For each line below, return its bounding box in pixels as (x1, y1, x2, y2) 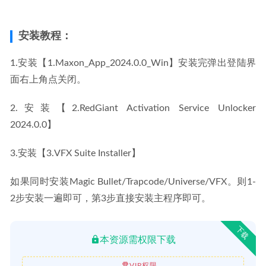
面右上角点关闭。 (10, 74, 86, 84)
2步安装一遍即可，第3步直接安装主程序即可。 (10, 193, 211, 203)
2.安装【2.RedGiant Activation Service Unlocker (10, 103, 256, 113)
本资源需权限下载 (100, 235, 176, 245)
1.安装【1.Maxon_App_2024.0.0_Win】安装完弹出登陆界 (10, 58, 256, 68)
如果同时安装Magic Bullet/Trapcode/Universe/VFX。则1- (10, 176, 256, 186)
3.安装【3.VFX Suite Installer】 (10, 148, 141, 158)
